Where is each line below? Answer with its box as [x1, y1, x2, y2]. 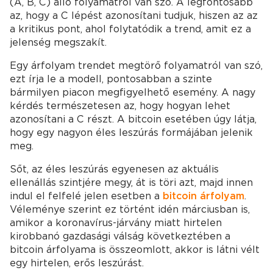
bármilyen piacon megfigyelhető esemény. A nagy [10, 86, 255, 98]
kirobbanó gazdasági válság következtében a [10, 230, 230, 242]
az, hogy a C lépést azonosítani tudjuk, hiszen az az [10, 9, 258, 21]
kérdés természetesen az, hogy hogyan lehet [10, 99, 230, 112]
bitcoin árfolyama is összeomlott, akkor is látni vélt [10, 243, 260, 255]
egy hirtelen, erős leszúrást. [10, 257, 144, 269]
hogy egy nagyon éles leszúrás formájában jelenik [10, 126, 253, 138]
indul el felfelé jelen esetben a [10, 190, 163, 202]
